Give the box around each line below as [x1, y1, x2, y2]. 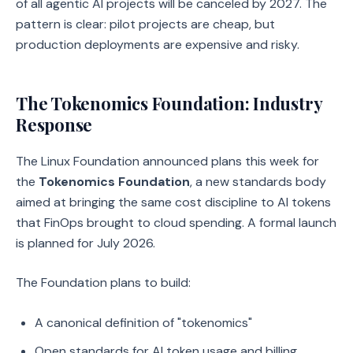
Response [16, 113, 93, 136]
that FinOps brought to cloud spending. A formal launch [16, 214, 336, 231]
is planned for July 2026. [16, 235, 155, 251]
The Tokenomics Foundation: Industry [16, 91, 322, 115]
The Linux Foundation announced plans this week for [16, 153, 319, 169]
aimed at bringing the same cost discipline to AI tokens [16, 194, 331, 210]
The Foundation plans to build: [16, 274, 191, 291]
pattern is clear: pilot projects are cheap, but [16, 16, 275, 32]
